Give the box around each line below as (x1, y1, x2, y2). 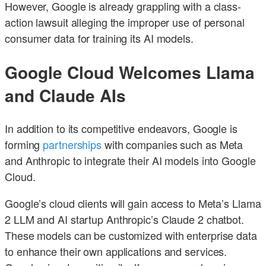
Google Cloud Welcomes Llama (5, 59, 255, 84)
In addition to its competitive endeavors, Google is (5, 120, 237, 136)
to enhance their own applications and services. (5, 243, 227, 259)
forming (5, 136, 43, 152)
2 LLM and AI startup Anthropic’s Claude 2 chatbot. (5, 211, 244, 227)
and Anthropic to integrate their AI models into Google (5, 152, 256, 168)
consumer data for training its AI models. (5, 30, 194, 46)
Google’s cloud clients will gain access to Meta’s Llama (5, 195, 261, 211)
